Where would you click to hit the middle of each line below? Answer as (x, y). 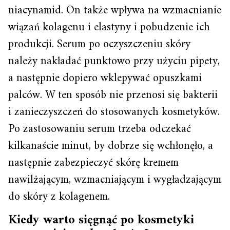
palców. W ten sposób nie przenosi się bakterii (113, 95)
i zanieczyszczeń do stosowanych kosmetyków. (114, 112)
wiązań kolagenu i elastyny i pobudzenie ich (109, 28)
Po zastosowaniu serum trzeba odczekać (100, 129)
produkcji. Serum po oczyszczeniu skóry (99, 45)
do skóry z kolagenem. (59, 197)
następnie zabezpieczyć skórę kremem (93, 163)
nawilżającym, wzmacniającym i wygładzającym (115, 180)
